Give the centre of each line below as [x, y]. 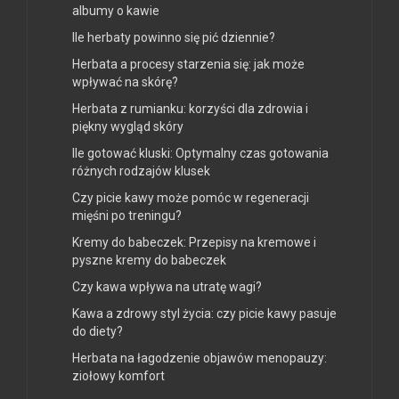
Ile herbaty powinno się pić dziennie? [174, 38]
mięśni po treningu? [127, 216]
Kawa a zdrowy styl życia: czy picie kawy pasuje [204, 314]
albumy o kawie [116, 11]
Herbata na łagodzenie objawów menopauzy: [199, 358]
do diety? [98, 332]
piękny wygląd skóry [128, 127]
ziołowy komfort [118, 376]
